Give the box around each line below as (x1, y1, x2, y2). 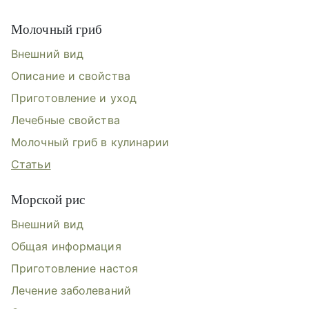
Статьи (11, 157, 51, 172)
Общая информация (11, 239, 121, 254)
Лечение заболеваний (11, 283, 131, 298)
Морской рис (11, 192, 86, 208)
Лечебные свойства (11, 113, 120, 128)
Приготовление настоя (11, 261, 138, 276)
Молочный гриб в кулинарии (11, 135, 170, 150)
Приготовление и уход (11, 91, 137, 106)
